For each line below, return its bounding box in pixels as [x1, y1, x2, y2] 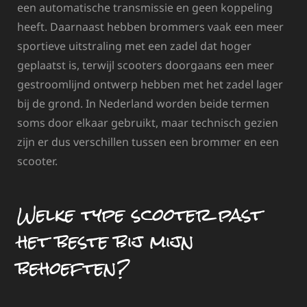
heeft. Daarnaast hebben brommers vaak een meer [17, 19, 284, 34]
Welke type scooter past [17, 195, 262, 234]
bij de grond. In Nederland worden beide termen [17, 95, 269, 111]
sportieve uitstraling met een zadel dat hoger [17, 38, 251, 53]
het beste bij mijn [17, 221, 194, 260]
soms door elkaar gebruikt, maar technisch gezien [17, 114, 278, 130]
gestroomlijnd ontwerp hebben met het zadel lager [17, 76, 283, 92]
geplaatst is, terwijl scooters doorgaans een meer [17, 57, 274, 73]
